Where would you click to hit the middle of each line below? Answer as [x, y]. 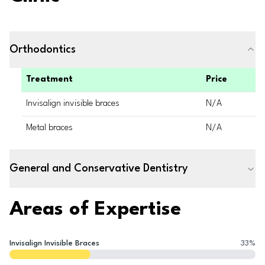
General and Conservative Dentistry [99, 169]
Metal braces [49, 128]
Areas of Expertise [95, 210]
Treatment [49, 80]
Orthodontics [43, 50]
